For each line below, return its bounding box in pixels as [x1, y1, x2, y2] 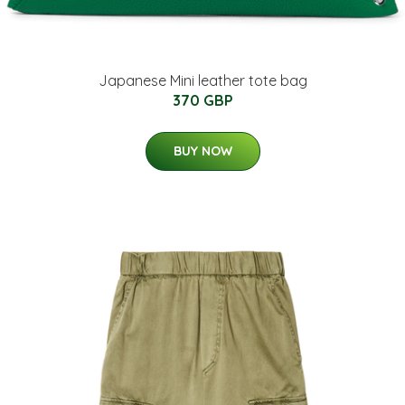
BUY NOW [173, 142, 232, 159]
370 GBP [172, 90, 233, 109]
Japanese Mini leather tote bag [98, 71, 307, 89]
